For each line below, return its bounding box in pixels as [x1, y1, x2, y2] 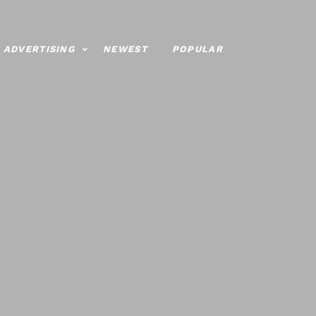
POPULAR [171, 44, 223, 54]
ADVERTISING [3, 44, 75, 54]
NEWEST [103, 44, 147, 54]
